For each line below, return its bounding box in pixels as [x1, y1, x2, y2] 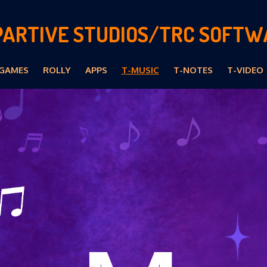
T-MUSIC [121, 64, 159, 76]
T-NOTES [173, 64, 213, 76]
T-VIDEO [226, 64, 263, 76]
